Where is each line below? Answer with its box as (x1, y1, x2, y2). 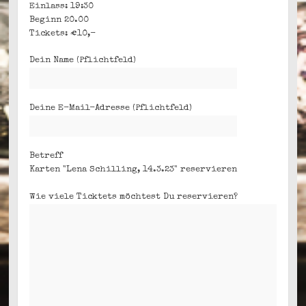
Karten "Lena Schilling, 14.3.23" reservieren (29, 165, 238, 175)
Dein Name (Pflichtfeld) (29, 56, 137, 66)
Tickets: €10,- (29, 29, 96, 38)
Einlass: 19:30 (29, 1, 94, 11)
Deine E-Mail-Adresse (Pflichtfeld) (29, 104, 193, 113)
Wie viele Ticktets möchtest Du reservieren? (29, 192, 238, 201)
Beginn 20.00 (29, 15, 89, 25)
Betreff (29, 152, 64, 161)
